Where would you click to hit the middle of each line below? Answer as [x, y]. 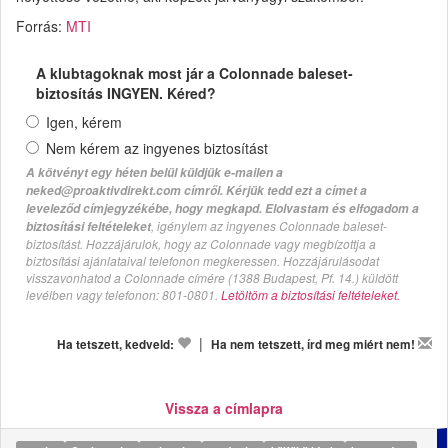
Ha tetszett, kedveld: [115, 345]
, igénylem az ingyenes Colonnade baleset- [269, 226]
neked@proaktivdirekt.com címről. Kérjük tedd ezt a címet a [196, 191]
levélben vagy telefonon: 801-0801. [123, 295]
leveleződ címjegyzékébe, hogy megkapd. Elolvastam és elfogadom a [222, 209]
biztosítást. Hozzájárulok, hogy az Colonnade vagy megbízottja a [201, 244]
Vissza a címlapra [224, 408]
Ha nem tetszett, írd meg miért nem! [313, 345]
